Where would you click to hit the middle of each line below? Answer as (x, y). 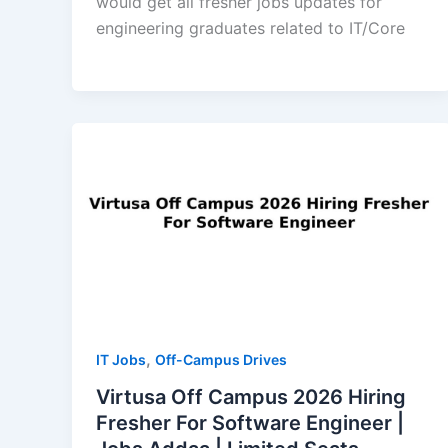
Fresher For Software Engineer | (250, 423)
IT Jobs (121, 359)
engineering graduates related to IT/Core (250, 27)
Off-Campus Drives (221, 359)
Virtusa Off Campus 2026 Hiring (251, 397)
